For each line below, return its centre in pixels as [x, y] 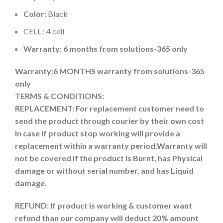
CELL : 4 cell [44, 31]
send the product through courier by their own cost [110, 120]
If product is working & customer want [121, 205]
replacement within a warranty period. [86, 145]
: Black [56, 13]
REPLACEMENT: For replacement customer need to [110, 108]
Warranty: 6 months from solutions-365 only [106, 48]
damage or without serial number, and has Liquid [104, 170]
